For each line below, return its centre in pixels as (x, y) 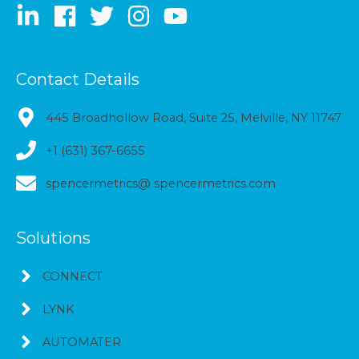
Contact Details (78, 80)
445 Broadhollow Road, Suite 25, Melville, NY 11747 (194, 117)
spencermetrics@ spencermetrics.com (161, 183)
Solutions (53, 238)
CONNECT (73, 276)
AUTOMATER (82, 342)
